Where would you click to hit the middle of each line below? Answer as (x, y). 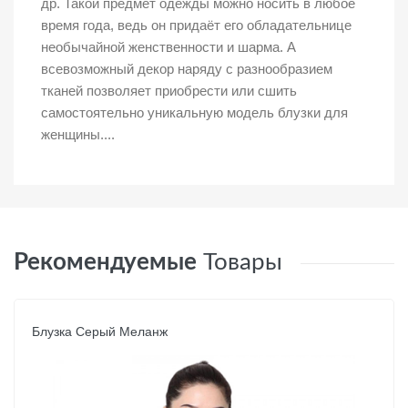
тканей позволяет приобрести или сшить (169, 91)
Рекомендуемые (105, 263)
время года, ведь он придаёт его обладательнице (196, 25)
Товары (243, 263)
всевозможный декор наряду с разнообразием (187, 69)
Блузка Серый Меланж (100, 332)
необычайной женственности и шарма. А (168, 47)
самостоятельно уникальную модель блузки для (194, 113)
